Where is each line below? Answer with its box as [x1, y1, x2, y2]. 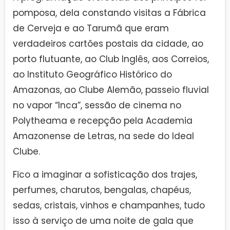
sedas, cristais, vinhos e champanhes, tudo [13, 199, 205, 212]
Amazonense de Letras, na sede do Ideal [13, 130, 194, 143]
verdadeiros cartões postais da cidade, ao [13, 37, 203, 50]
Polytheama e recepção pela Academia [13, 114, 193, 127]
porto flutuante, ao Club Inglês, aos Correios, [13, 53, 209, 66]
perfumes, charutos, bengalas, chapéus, [13, 183, 191, 196]
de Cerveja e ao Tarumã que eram [13, 22, 169, 35]
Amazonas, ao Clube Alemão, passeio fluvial [13, 84, 209, 97]
